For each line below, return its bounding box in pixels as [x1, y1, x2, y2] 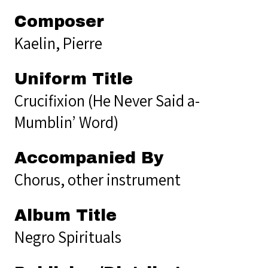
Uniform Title [14, 69, 133, 88]
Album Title [14, 206, 117, 224]
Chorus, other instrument [14, 168, 181, 190]
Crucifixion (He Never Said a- [14, 89, 200, 111]
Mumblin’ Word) [14, 111, 118, 133]
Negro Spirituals [14, 226, 121, 248]
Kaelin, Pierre [14, 32, 102, 54]
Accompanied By [14, 148, 164, 167]
